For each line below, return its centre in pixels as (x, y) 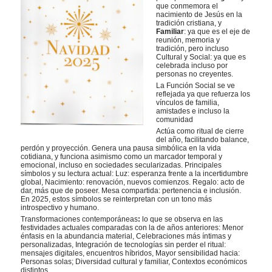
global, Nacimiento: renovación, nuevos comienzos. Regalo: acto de (133, 182)
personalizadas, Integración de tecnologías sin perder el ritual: (124, 245)
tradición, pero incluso (193, 49)
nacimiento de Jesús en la (199, 15)
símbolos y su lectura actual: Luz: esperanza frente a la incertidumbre (135, 174)
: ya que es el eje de (217, 32)
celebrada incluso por (192, 66)
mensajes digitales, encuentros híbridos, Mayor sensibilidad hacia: (131, 253)
